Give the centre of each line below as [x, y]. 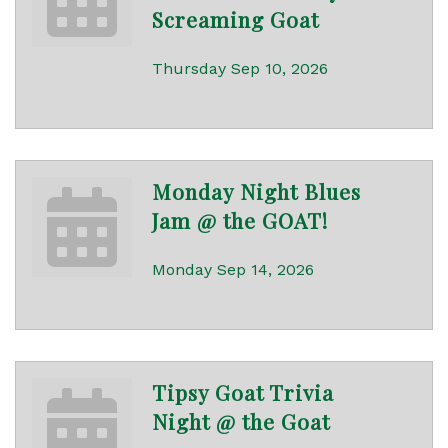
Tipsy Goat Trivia [243, 392]
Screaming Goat [235, 19]
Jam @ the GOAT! [240, 220]
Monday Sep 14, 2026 [233, 270]
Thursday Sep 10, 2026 [240, 69]
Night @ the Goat [241, 421]
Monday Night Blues [256, 191]
